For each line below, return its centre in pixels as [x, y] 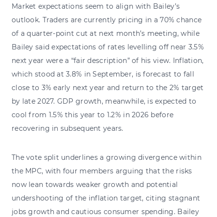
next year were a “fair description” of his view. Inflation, [108, 60]
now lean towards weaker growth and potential [95, 184]
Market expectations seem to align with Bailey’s [96, 6]
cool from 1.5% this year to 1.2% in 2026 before [93, 115]
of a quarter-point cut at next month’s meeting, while [106, 33]
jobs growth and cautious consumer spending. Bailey [105, 211]
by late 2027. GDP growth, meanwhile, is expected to [104, 101]
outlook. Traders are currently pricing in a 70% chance [107, 20]
